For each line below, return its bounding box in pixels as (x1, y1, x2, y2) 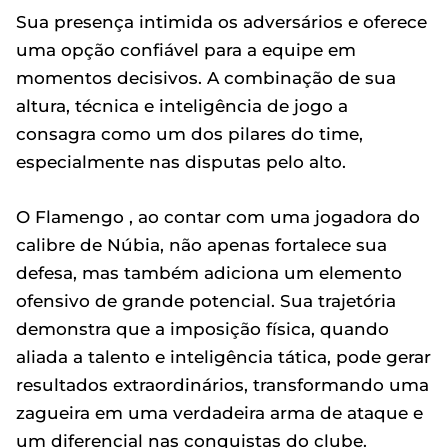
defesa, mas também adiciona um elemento (16, 263, 402, 283)
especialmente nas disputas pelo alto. (16, 152, 346, 172)
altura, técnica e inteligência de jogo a (16, 96, 348, 116)
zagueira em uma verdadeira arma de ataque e (16, 403, 423, 423)
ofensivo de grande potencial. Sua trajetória (16, 291, 396, 311)
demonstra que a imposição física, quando (16, 319, 389, 339)
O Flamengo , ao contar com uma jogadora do (16, 207, 420, 227)
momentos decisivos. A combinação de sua (16, 68, 396, 88)
